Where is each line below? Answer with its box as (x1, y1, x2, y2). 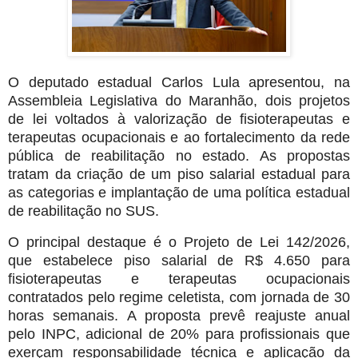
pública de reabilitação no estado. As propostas (8, 147, 350, 164)
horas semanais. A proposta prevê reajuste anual (8, 307, 350, 324)
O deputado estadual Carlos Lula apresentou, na (8, 74, 350, 90)
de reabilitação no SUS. (8, 202, 159, 219)
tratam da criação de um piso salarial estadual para (8, 165, 350, 182)
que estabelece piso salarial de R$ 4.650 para (8, 252, 350, 268)
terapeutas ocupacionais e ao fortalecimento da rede (8, 129, 350, 145)
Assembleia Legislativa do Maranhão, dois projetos (8, 92, 350, 109)
